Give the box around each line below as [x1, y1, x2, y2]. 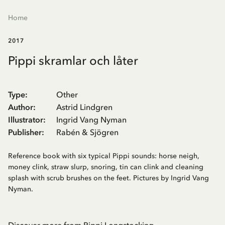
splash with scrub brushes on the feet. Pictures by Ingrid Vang [8, 174, 209, 183]
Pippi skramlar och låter [8, 53, 138, 68]
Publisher [8, 127, 42, 138]
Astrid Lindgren [56, 102, 113, 113]
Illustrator [8, 115, 43, 125]
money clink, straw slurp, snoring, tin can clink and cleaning [8, 163, 203, 172]
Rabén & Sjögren [56, 127, 119, 138]
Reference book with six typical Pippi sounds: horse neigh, [8, 152, 199, 161]
